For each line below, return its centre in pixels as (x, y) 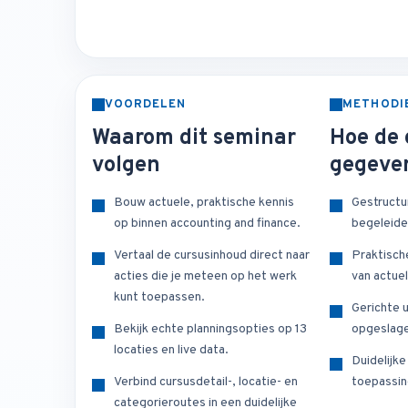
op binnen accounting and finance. (207, 224)
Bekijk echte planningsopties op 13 (210, 330)
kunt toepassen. (159, 298)
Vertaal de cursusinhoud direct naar (212, 256)
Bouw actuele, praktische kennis (204, 203)
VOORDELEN (146, 105)
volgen (126, 166)
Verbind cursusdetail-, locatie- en (206, 382)
